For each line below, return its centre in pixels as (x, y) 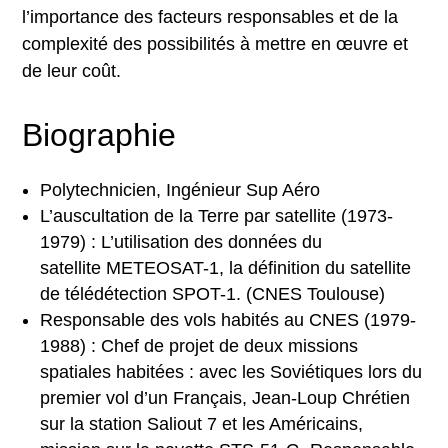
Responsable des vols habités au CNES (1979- (228, 319)
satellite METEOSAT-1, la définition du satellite (226, 267)
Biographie (99, 134)
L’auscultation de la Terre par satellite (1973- (217, 215)
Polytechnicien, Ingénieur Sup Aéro (180, 189)
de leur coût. (72, 70)
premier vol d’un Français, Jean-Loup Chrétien (225, 397)
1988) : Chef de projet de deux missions (199, 345)
